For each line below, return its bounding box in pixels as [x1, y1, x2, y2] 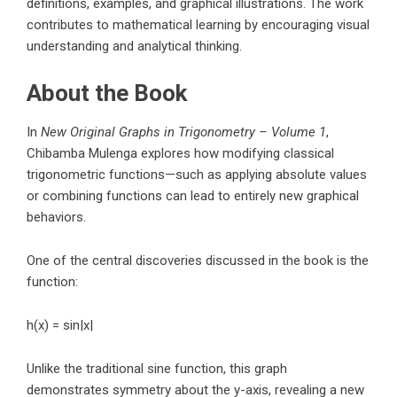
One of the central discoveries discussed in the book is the [27, 253, 369, 269]
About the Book [27, 80, 187, 107]
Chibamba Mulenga [27, 145, 137, 162]
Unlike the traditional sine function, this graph [27, 361, 287, 378]
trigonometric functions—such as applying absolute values [27, 167, 367, 183]
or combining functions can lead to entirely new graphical [27, 188, 359, 205]
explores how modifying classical [137, 145, 334, 162]
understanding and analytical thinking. [27, 38, 242, 55]
